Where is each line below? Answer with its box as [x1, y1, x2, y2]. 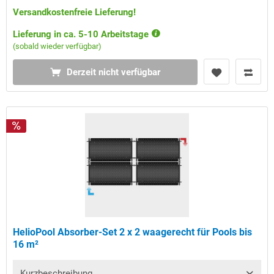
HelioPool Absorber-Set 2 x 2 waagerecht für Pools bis [13, 226, 253, 239]
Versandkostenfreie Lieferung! [13, 7, 136, 18]
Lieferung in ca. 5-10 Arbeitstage [13, 29, 152, 40]
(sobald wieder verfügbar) [13, 42, 102, 51]
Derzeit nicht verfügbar [67, 67, 161, 78]
